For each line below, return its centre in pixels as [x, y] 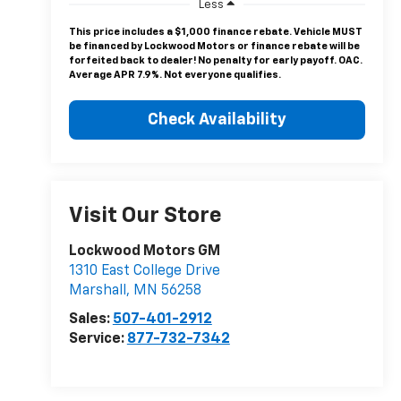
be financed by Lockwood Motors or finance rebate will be [214, 46]
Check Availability [217, 119]
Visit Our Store [145, 216]
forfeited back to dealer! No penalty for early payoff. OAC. [215, 60]
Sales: [90, 320]
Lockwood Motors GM [144, 252]
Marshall [97, 291]
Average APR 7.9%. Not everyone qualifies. [175, 74]
